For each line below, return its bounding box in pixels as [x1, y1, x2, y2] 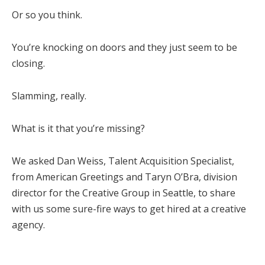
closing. [12, 57, 45, 70]
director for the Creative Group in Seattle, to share [12, 186, 235, 200]
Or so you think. [12, 8, 82, 22]
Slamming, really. [12, 89, 86, 103]
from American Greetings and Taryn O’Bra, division [12, 170, 237, 184]
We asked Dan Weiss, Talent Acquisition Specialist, [12, 154, 234, 168]
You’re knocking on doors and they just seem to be [12, 41, 237, 54]
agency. [12, 218, 45, 232]
